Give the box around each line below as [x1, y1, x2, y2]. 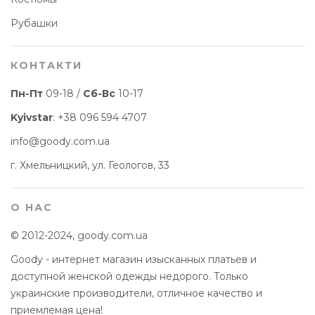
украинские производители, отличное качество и [11, 287, 262, 300]
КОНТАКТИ [11, 59, 82, 72]
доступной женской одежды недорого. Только [11, 270, 248, 283]
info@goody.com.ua [11, 135, 110, 148]
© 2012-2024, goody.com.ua [11, 229, 148, 242]
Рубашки [11, 17, 58, 30]
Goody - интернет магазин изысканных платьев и [11, 253, 257, 266]
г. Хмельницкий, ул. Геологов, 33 [11, 159, 169, 172]
